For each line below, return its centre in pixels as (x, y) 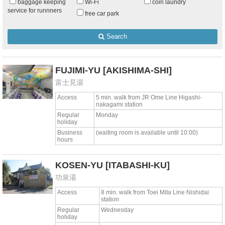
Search (116, 36)
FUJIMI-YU (78, 70)
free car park (102, 13)
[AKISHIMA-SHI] (137, 70)
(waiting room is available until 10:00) (147, 132)
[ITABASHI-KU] (138, 165)
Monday (107, 115)
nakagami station (119, 104)
